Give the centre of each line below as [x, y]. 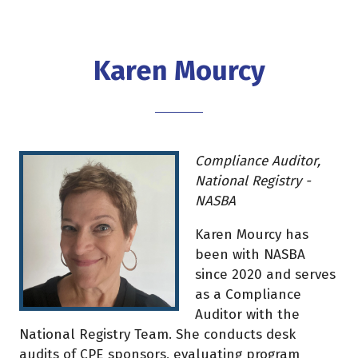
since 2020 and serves [265, 274]
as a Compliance [248, 294]
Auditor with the [247, 314]
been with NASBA [250, 254]
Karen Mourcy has [252, 234]
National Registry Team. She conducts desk [157, 334]
